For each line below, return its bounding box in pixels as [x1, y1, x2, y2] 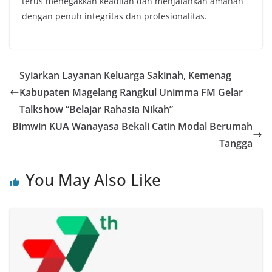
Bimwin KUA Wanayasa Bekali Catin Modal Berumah [12, 120, 253, 134]
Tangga [219, 137, 253, 151]
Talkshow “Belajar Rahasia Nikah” [19, 103, 173, 117]
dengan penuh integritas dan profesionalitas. [22, 10, 207, 22]
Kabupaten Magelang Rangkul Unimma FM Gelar [19, 86, 243, 100]
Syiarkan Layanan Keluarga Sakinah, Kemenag [19, 69, 231, 83]
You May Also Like [25, 169, 161, 191]
